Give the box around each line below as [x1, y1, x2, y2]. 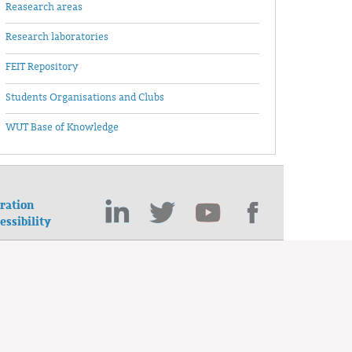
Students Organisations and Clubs [5, 90, 164, 104]
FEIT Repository [5, 60, 78, 74]
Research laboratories [5, 31, 108, 44]
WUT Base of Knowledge [5, 121, 119, 134]
